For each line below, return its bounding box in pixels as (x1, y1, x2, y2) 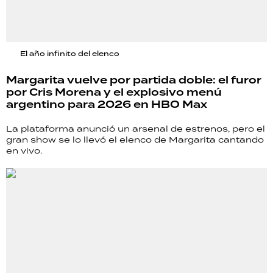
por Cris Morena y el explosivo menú (6, 84, 222, 101)
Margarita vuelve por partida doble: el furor (6, 72, 261, 88)
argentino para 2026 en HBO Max (6, 96, 207, 113)
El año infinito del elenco (20, 48, 119, 58)
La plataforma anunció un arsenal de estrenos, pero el (6, 122, 265, 134)
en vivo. (6, 144, 42, 156)
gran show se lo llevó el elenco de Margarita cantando (6, 133, 264, 145)
